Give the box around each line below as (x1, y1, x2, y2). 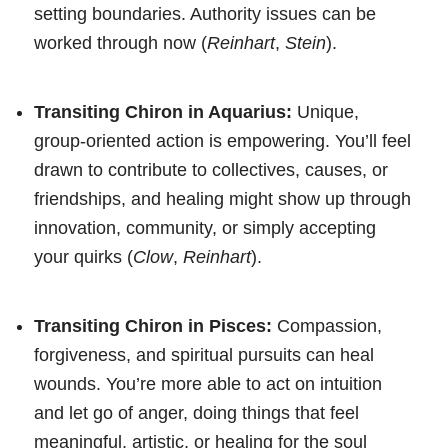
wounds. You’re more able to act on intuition (34, 373, 382, 394)
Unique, (292, 101, 359, 122)
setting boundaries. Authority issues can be (34, 3, 376, 24)
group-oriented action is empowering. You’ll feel (34, 130, 411, 151)
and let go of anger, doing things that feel (34, 402, 359, 423)
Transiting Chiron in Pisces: (34, 315, 272, 336)
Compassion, (272, 315, 382, 336)
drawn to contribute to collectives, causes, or (34, 159, 388, 180)
